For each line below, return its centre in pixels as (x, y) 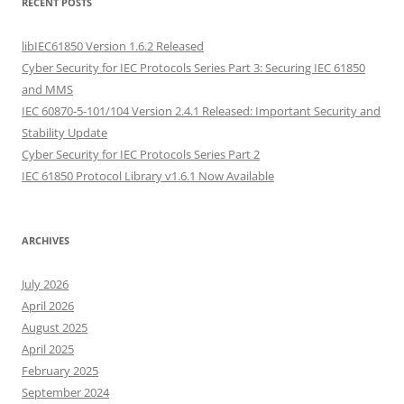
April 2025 (48, 349)
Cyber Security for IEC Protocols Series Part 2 (141, 155)
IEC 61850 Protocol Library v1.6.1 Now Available (148, 176)
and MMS (47, 90)
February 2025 (60, 371)
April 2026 (48, 306)
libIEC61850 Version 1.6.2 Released (113, 46)
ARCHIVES (46, 241)
